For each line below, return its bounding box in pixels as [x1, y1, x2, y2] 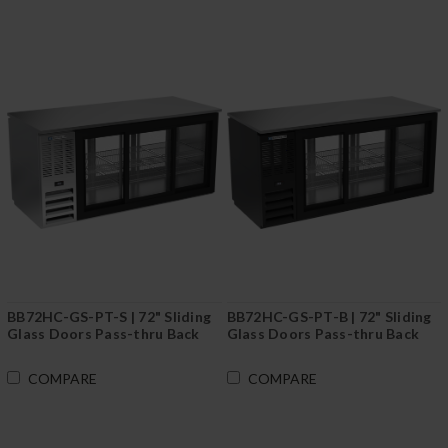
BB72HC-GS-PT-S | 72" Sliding [7, 307, 211, 325]
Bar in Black [226, 341, 307, 359]
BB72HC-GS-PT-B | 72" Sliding [226, 307, 432, 325]
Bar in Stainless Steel [7, 341, 153, 359]
